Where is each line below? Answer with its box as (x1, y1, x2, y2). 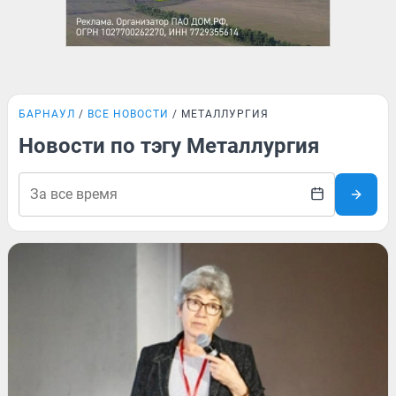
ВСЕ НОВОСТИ (88, 108, 169, 120)
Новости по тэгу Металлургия (19, 133, 319, 158)
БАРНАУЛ (19, 108, 75, 120)
